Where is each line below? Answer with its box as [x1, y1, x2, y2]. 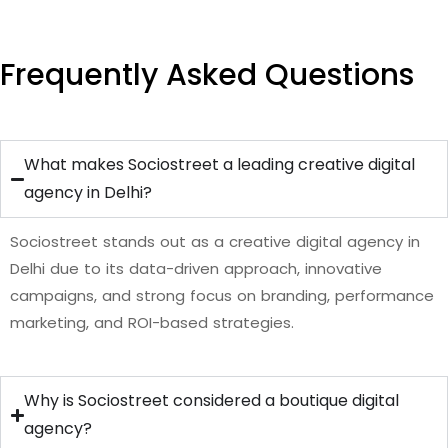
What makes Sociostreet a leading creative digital [24, 153, 416, 176]
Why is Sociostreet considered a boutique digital [24, 389, 400, 412]
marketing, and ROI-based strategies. [10, 312, 294, 333]
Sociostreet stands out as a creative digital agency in [10, 231, 420, 252]
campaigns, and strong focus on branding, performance [10, 285, 434, 306]
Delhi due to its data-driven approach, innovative [10, 258, 382, 279]
